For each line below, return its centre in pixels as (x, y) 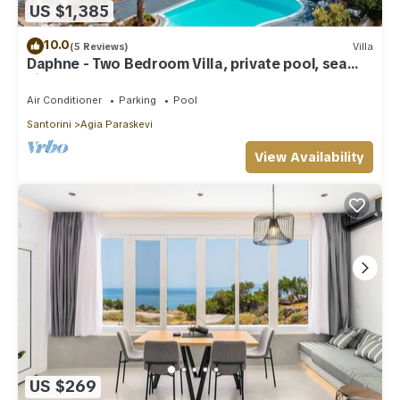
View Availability (309, 158)
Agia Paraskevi (117, 125)
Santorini (49, 125)
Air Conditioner (64, 100)
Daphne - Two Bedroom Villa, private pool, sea (187, 64)
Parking (137, 100)
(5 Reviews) (99, 46)
